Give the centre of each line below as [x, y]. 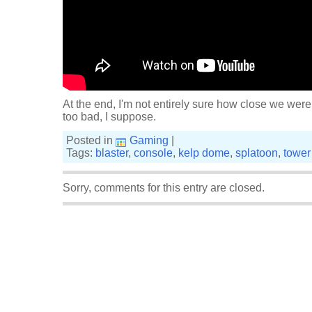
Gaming [149, 140]
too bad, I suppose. [109, 117]
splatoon [257, 153]
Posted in [91, 140]
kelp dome [204, 153]
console [153, 153]
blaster [112, 153]
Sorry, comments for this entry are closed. [164, 188]
